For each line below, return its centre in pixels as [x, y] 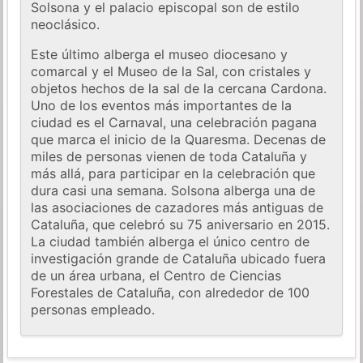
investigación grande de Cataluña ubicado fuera [179, 259]
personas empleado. [93, 310]
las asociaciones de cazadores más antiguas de [177, 208]
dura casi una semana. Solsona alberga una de [173, 191]
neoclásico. [66, 25]
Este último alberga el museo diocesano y [160, 55]
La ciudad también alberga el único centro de [171, 242]
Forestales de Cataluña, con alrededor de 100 [171, 293]
